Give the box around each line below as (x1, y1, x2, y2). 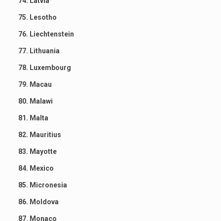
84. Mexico (18, 164, 54, 172)
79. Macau (18, 80, 52, 88)
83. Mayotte (18, 147, 57, 155)
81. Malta (18, 113, 48, 122)
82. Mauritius (18, 130, 61, 139)
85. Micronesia (18, 181, 67, 189)
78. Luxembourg (18, 63, 71, 72)
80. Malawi (18, 97, 53, 105)
